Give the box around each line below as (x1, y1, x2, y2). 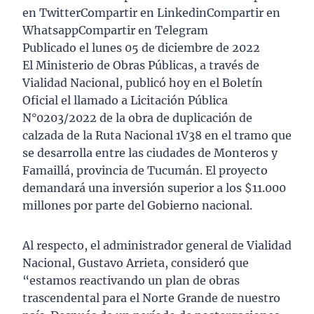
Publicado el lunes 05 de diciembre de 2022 (22, 41, 260, 55)
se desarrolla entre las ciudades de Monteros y (22, 146, 278, 161)
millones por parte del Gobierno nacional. (22, 198, 252, 213)
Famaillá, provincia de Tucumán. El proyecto (22, 163, 268, 178)
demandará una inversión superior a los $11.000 (22, 181, 286, 196)
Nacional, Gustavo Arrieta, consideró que (22, 256, 249, 271)
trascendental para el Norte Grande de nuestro (22, 291, 280, 306)
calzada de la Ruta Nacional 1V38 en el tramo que (22, 128, 292, 143)
